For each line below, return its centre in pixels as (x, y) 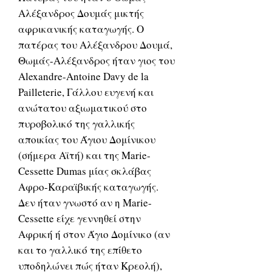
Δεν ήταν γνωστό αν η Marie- (85, 202)
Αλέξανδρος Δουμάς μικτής (81, 13)
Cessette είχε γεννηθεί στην (80, 218)
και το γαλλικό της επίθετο (80, 250)
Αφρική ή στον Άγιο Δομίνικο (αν (94, 234)
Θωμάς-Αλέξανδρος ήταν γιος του (97, 60)
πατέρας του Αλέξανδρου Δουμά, (95, 45)
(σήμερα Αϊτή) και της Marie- (84, 155)
